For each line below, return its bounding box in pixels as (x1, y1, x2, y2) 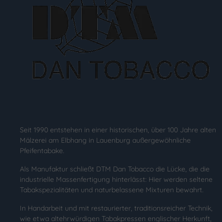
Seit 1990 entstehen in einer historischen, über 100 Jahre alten (20, 125, 216, 135)
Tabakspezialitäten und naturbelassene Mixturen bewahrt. (20, 185, 204, 195)
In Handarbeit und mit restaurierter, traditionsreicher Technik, (20, 204, 213, 213)
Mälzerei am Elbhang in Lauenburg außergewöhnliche (20, 136, 191, 145)
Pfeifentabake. (20, 146, 66, 156)
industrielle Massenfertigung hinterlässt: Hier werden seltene (20, 175, 213, 184)
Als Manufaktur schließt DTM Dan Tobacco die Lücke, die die (20, 165, 210, 174)
